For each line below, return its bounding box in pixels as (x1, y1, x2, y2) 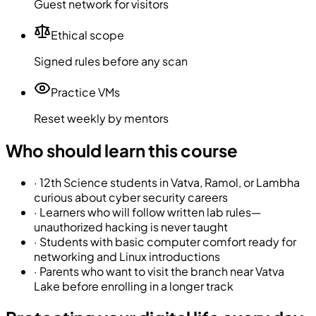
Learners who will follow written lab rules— (39, 204, 261, 219)
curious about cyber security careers (34, 189, 228, 205)
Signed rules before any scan (34, 53, 188, 68)
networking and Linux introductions (34, 248, 220, 264)
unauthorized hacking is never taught (34, 219, 228, 234)
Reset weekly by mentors (34, 110, 169, 126)
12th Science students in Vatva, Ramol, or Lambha (39, 174, 300, 190)
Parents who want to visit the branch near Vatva (39, 263, 284, 279)
